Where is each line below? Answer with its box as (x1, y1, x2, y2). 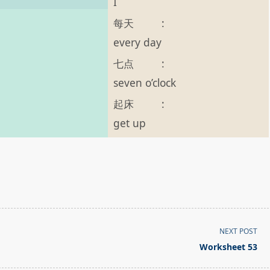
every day (113, 35, 162, 49)
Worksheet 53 (199, 241, 258, 253)
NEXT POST (219, 226, 258, 236)
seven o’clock (113, 75, 177, 90)
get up (113, 116, 146, 130)
